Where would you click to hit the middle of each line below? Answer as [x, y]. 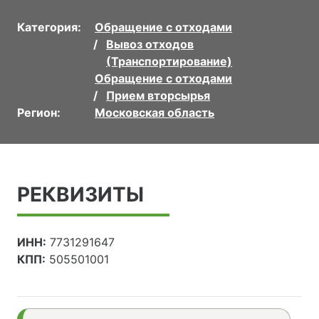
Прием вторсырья [158, 96]
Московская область [155, 113]
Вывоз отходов [150, 45]
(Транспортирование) [169, 62]
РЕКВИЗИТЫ [80, 195]
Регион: [39, 113]
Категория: [49, 27]
